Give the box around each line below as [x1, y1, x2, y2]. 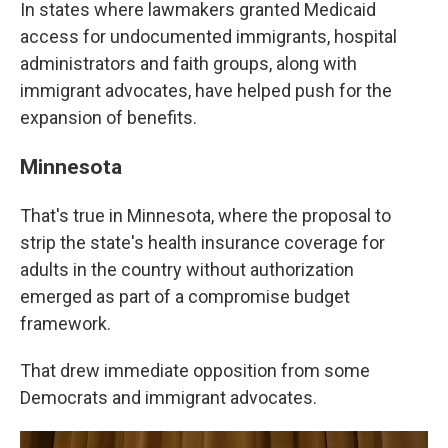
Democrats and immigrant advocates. [20, 387, 317, 408]
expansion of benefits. [20, 107, 197, 128]
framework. [20, 313, 111, 334]
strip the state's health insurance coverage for [20, 232, 385, 253]
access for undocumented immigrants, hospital [20, 26, 397, 47]
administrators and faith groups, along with [20, 53, 357, 74]
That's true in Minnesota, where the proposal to [20, 205, 391, 226]
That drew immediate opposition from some [20, 360, 370, 381]
